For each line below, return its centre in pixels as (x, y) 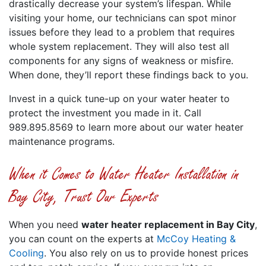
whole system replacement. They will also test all (119, 46)
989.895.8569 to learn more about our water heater (126, 127)
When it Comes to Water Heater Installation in (124, 174)
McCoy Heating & (196, 238)
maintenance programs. (62, 141)
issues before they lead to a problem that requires (122, 32)
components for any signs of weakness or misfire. (121, 60)
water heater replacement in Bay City (168, 224)
